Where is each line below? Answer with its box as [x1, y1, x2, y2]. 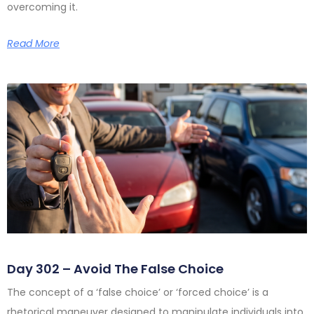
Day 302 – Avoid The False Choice [7, 260, 224, 278]
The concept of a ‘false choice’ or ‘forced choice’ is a [7, 285, 268, 300]
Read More [7, 36, 60, 51]
